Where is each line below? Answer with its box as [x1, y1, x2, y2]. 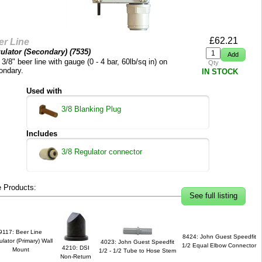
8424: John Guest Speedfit [182, 233, 256, 240]
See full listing [189, 191, 237, 201]
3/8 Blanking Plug [61, 105, 121, 113]
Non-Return [60, 253, 91, 260]
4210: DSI [62, 244, 89, 251]
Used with [26, 87, 62, 95]
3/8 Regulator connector [61, 147, 142, 156]
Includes [26, 129, 57, 138]
